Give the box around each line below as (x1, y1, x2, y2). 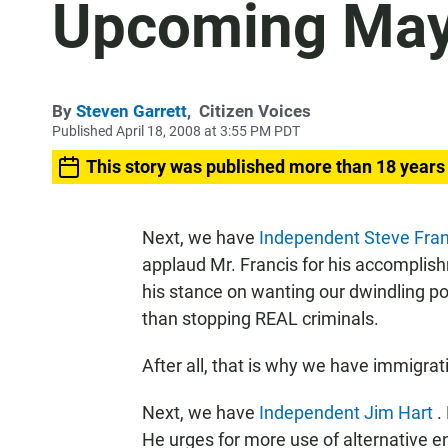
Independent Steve (259, 227, 414, 248)
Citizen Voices (199, 101, 311, 121)
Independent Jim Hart (259, 402, 437, 423)
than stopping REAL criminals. (142, 308, 379, 329)
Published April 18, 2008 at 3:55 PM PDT (52, 123, 300, 139)
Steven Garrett (76, 101, 187, 121)
